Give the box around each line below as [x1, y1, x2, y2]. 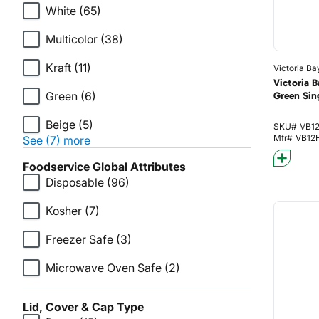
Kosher [46, 204, 82, 218]
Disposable [46, 175, 104, 189]
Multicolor [46, 32, 98, 46]
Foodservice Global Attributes [23, 159, 186, 174]
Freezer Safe [46, 232, 113, 246]
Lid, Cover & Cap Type [23, 300, 144, 314]
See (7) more [23, 133, 90, 147]
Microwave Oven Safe [46, 261, 162, 275]
